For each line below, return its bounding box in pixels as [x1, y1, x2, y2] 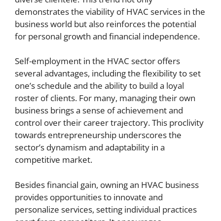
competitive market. [15, 154, 92, 166]
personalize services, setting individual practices [15, 203, 197, 215]
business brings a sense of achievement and [15, 105, 183, 116]
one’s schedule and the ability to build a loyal [15, 80, 184, 92]
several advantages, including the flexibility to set [15, 68, 201, 79]
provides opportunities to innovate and [15, 191, 163, 203]
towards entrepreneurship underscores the [15, 129, 182, 141]
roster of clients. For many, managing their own [15, 92, 195, 104]
